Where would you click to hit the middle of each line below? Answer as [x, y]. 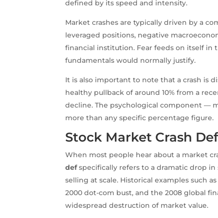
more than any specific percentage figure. [140, 118]
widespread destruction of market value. [137, 205]
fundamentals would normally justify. [131, 60]
